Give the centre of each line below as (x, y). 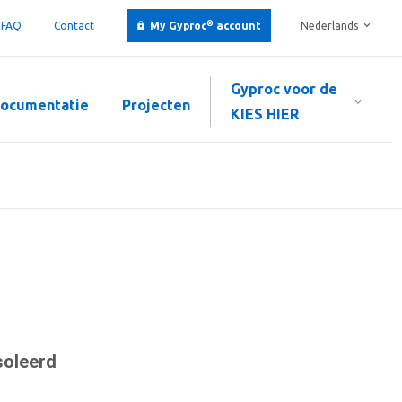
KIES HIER (265, 114)
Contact (74, 26)
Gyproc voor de (284, 89)
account (237, 26)
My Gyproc (178, 26)
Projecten (156, 105)
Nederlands (329, 26)
